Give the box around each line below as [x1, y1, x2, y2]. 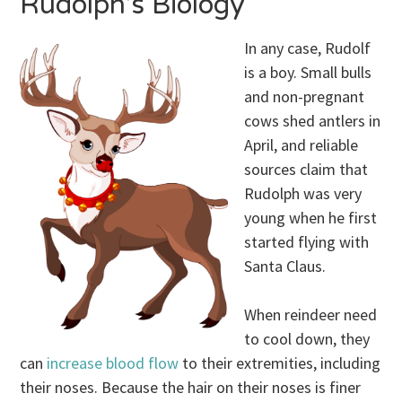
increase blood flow [47, 353, 179, 374]
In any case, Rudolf [244, 38, 371, 59]
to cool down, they [244, 328, 371, 350]
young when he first [244, 207, 378, 229]
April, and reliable [244, 135, 359, 156]
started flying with [244, 232, 370, 253]
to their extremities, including [179, 353, 381, 374]
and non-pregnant [244, 86, 365, 108]
